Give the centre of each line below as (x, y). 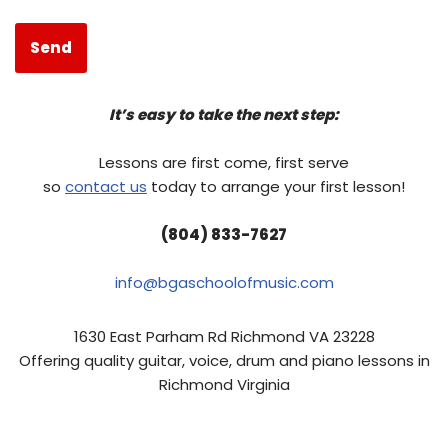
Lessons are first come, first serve (224, 162)
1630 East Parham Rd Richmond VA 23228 (224, 336)
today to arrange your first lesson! (276, 186)
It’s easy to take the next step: (224, 114)
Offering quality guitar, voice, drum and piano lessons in (224, 360)
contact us (106, 186)
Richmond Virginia (224, 384)
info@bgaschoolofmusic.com (224, 282)
